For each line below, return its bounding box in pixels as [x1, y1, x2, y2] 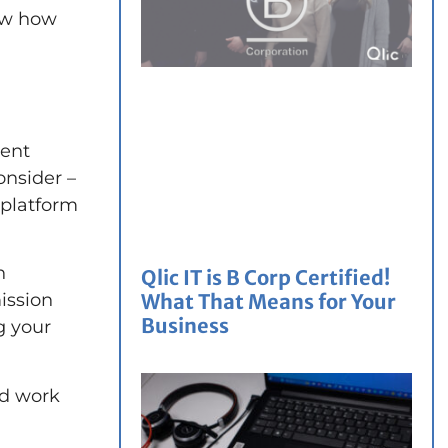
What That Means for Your [141, 288, 396, 314]
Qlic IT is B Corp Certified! [141, 264, 390, 290]
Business [141, 312, 229, 338]
